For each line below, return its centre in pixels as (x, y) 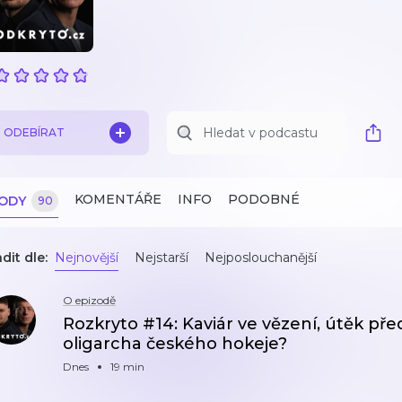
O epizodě (89, 300)
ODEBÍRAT (34, 132)
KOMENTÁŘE (118, 199)
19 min (127, 367)
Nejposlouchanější (261, 258)
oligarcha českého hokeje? (175, 344)
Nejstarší (162, 258)
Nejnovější (87, 258)
